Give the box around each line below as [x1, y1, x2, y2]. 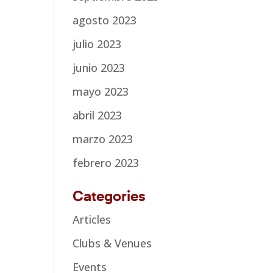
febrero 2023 [73, 155, 140, 170]
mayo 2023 [73, 83, 129, 99]
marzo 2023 [73, 131, 133, 146]
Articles [73, 211, 112, 227]
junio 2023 [73, 60, 126, 75]
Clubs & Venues [73, 235, 152, 250]
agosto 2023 [73, 12, 137, 27]
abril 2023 [73, 107, 122, 122]
